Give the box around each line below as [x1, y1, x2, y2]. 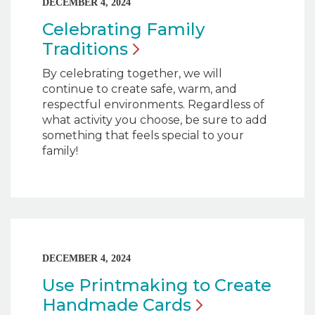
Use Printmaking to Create [42, 274, 271, 295]
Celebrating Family [42, 18, 205, 39]
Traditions [42, 38, 128, 59]
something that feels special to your [42, 128, 244, 142]
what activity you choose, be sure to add [42, 112, 267, 127]
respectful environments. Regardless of [42, 97, 264, 111]
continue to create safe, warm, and [42, 82, 237, 96]
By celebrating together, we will [42, 66, 222, 80]
